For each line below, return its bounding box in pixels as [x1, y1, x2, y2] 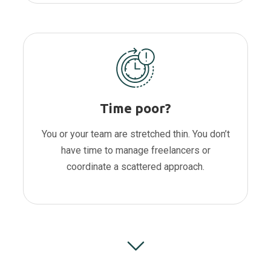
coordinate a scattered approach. [67, 161, 204, 173]
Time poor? [100, 100, 171, 116]
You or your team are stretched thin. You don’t [41, 128, 230, 140]
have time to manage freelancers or [60, 145, 211, 157]
